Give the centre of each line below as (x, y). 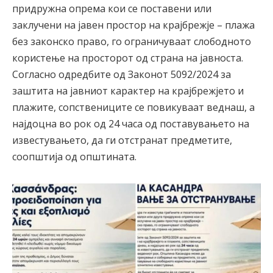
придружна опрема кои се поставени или (112, 8)
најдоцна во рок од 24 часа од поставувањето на (131, 123)
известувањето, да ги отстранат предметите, (122, 140)
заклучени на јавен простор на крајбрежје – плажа (133, 25)
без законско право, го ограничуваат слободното (132, 41)
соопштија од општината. (74, 156)
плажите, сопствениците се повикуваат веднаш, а (133, 107)
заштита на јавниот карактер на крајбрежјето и (128, 90)
